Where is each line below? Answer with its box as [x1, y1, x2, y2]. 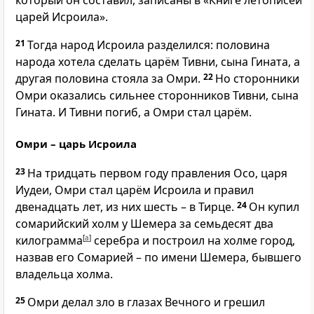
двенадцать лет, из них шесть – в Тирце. [15, 199, 234, 215]
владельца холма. [15, 266, 113, 282]
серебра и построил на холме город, [91, 233, 295, 249]
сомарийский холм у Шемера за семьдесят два [15, 216, 273, 232]
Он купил [249, 199, 299, 215]
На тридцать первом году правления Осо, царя [27, 165, 287, 182]
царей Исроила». [15, 9, 108, 25]
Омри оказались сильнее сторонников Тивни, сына [15, 88, 299, 104]
